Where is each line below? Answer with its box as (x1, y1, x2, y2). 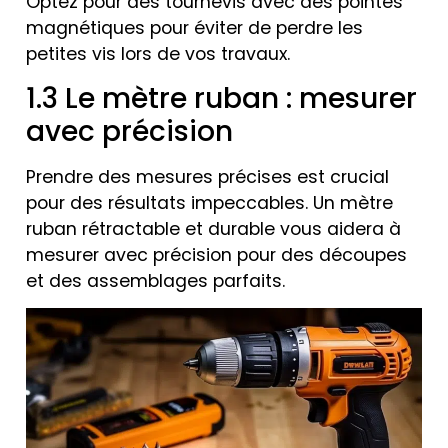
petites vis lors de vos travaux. (26, 42, 290, 67)
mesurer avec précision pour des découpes (26, 242, 407, 267)
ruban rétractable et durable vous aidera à (26, 216, 401, 241)
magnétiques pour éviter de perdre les (26, 16, 363, 41)
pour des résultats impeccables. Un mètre (26, 190, 393, 215)
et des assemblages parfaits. (26, 268, 285, 293)
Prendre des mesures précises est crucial (26, 164, 389, 189)
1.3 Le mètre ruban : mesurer (26, 78, 417, 118)
